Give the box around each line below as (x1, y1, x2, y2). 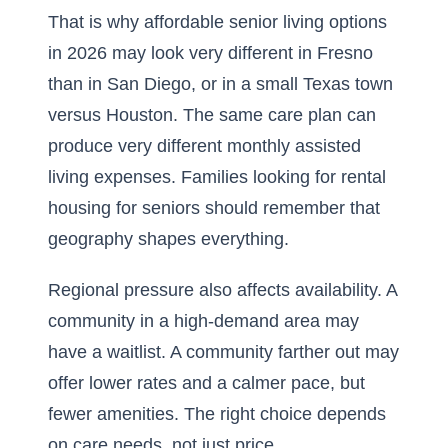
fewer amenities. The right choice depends (48, 404, 386, 424)
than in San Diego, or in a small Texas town (48, 74, 393, 94)
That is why (48, 12, 144, 32)
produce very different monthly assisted (48, 136, 361, 156)
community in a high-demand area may (48, 311, 359, 331)
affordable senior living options (144, 12, 387, 32)
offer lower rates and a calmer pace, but (48, 373, 365, 393)
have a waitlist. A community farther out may (48, 342, 399, 362)
